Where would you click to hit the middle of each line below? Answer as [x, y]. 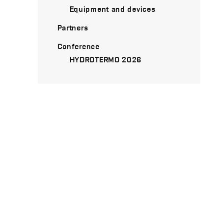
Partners [73, 27]
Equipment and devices [112, 9]
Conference [78, 46]
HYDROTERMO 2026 [106, 59]
